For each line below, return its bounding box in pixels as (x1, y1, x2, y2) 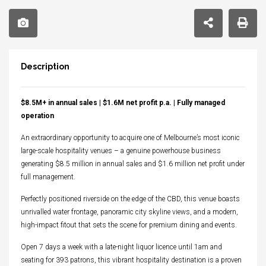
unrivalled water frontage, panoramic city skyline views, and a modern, (21, 208, 238, 217)
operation (21, 112, 54, 121)
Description (21, 62, 69, 72)
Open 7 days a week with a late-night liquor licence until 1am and (21, 243, 222, 252)
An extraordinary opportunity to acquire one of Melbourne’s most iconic (21, 134, 240, 142)
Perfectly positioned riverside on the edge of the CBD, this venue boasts (21, 195, 240, 204)
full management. (21, 173, 75, 182)
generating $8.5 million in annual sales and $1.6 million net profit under (21, 160, 245, 169)
